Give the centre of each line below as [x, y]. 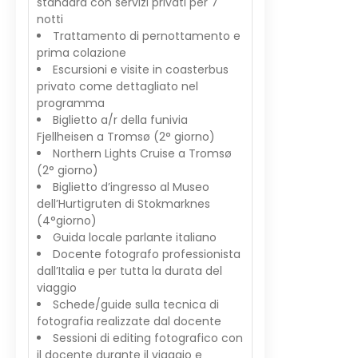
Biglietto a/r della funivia [120, 120]
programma [71, 103]
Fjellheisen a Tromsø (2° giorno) [126, 137]
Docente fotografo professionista [147, 254]
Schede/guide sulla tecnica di [136, 304]
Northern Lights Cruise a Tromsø [142, 153]
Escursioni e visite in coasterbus [141, 70]
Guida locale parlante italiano [136, 237]
